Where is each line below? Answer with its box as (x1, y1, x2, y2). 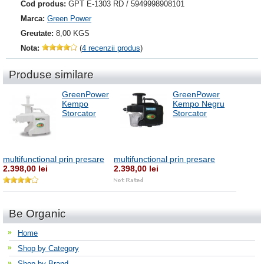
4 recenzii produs (82, 44, 140, 52)
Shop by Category (18, 244, 79, 253)
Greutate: (21, 29, 54, 38)
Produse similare (9, 68, 94, 81)
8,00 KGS (56, 29, 90, 38)
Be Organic (9, 207, 66, 220)
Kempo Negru (173, 99, 225, 108)
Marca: (21, 14, 45, 23)
